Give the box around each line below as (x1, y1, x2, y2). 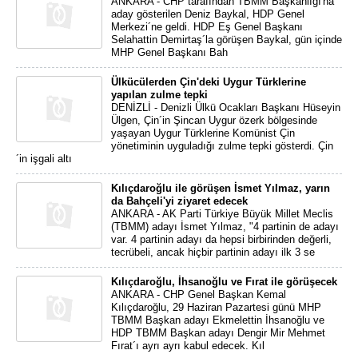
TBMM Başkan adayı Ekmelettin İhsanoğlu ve (111, 314, 324, 326)
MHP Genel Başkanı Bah (111, 46, 228, 58)
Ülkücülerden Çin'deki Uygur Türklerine (111, 76, 306, 88)
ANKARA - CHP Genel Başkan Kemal (111, 288, 286, 300)
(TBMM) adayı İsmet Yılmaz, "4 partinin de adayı (111, 221, 339, 233)
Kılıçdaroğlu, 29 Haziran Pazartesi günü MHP (111, 301, 321, 313)
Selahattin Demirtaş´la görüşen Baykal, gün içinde (111, 34, 342, 46)
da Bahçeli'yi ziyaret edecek (111, 195, 248, 207)
